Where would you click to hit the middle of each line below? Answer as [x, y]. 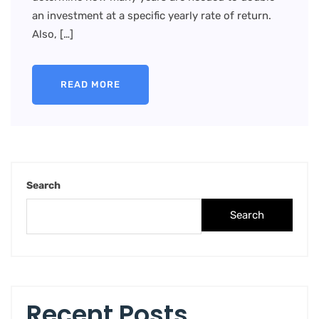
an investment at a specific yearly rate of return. [152, 16]
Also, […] [53, 35]
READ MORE [90, 85]
